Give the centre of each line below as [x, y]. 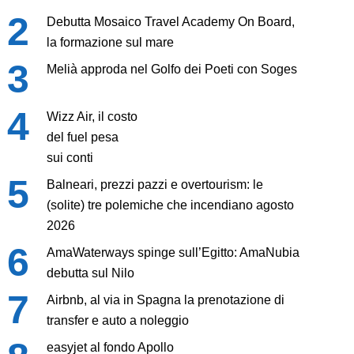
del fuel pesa [82, 137]
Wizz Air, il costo [92, 117]
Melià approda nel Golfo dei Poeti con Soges [171, 70]
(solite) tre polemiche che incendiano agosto [170, 205]
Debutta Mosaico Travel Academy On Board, [170, 22]
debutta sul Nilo [90, 273]
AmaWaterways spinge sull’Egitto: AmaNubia [173, 253]
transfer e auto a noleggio [117, 321]
